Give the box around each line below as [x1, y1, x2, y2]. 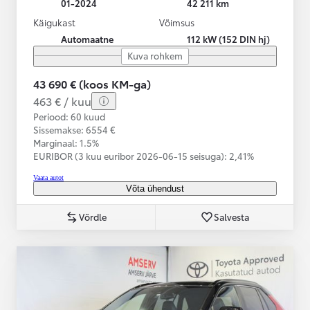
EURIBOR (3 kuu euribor [33, 149, 136, 162]
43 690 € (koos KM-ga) [33, 75, 151, 91]
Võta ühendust [126, 183, 184, 194]
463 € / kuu [33, 92, 91, 109]
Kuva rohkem [127, 48, 183, 62]
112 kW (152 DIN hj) [187, 32, 270, 45]
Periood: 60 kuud [33, 109, 105, 122]
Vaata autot [33, 173, 64, 181]
